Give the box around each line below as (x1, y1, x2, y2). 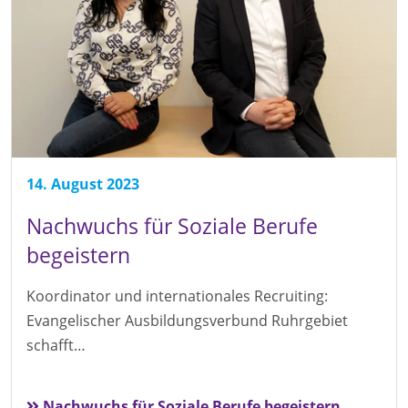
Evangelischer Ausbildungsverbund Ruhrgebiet (26, 311, 348, 331)
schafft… (26, 335, 86, 356)
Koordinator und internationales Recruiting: (26, 286, 328, 307)
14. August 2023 (26, 174, 139, 195)
